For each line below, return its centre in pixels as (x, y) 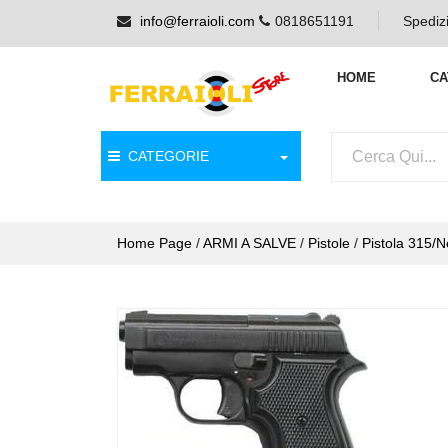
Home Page (154, 243)
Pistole (329, 243)
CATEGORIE (164, 156)
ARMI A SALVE (249, 243)
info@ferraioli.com (197, 21)
